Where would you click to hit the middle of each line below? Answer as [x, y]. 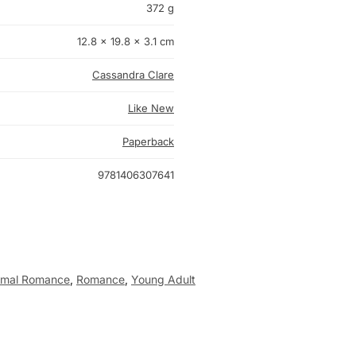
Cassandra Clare [133, 75]
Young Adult [163, 280]
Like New [151, 108]
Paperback [148, 142]
